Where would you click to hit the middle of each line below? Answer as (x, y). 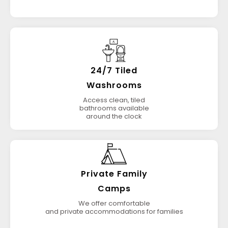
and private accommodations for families (114, 211)
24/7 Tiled (114, 70)
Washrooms (114, 85)
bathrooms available (114, 108)
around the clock (114, 116)
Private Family (114, 174)
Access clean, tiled (114, 100)
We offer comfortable (114, 203)
